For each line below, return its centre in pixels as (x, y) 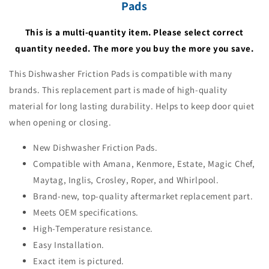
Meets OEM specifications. (86, 212)
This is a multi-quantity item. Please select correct (134, 32)
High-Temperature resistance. (93, 228)
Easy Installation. (69, 244)
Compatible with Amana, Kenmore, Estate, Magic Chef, (144, 163)
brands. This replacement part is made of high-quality (118, 89)
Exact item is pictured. (79, 261)
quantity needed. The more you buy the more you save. (134, 48)
